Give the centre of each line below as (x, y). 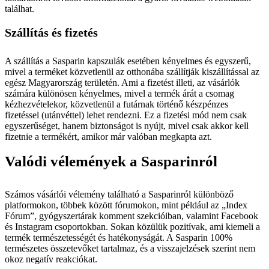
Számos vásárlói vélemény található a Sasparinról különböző (119, 194)
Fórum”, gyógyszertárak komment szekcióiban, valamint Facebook (131, 216)
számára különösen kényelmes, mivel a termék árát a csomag (119, 93)
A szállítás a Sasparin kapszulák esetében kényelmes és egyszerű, (128, 61)
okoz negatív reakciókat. (51, 259)
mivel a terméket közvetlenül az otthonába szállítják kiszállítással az (132, 72)
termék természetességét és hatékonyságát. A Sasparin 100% (119, 237)
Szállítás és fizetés (51, 32)
